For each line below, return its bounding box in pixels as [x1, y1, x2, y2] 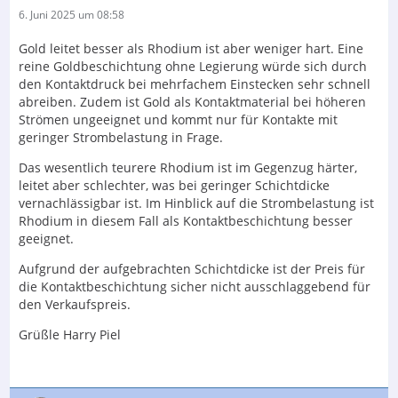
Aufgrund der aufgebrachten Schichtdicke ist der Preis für [19, 259, 365, 277]
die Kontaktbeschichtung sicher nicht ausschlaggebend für [19, 277, 370, 295]
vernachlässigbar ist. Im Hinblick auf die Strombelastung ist [19, 194, 374, 211]
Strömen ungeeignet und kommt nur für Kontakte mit [19, 110, 338, 128]
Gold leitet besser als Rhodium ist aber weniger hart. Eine [19, 39, 363, 57]
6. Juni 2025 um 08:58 [19, 6, 124, 22]
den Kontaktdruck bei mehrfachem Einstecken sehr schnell [19, 75, 370, 92]
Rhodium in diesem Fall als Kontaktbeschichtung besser [19, 211, 353, 229]
